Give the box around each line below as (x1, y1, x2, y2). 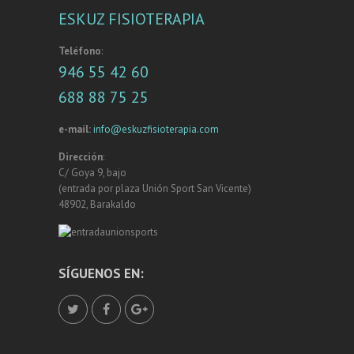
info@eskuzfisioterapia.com (93, 122, 219, 136)
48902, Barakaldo (58, 197, 136, 211)
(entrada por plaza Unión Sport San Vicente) (58, 181, 251, 195)
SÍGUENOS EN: (58, 264, 144, 282)
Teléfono (58, 43, 101, 58)
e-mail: (58, 122, 91, 136)
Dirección (58, 149, 103, 164)
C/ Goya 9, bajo (58, 165, 126, 179)
